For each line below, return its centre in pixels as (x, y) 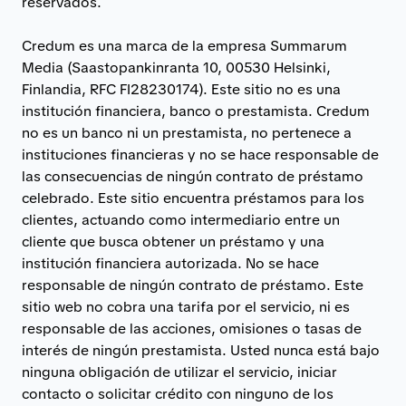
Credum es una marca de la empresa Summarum (184, 46)
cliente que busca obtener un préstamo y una (173, 242)
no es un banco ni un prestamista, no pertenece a (187, 133)
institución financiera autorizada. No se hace (170, 264)
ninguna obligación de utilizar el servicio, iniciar (179, 372)
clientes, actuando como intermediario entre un (181, 220)
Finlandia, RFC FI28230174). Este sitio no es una (181, 90)
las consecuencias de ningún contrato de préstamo (193, 177)
